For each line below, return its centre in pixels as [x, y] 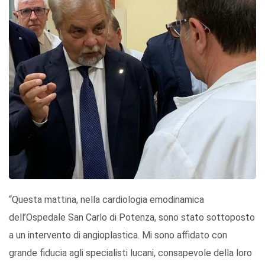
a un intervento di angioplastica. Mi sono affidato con [118, 235]
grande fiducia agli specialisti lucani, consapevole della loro [130, 253]
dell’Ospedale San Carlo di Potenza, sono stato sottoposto [132, 217]
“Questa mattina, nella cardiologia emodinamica [106, 199]
